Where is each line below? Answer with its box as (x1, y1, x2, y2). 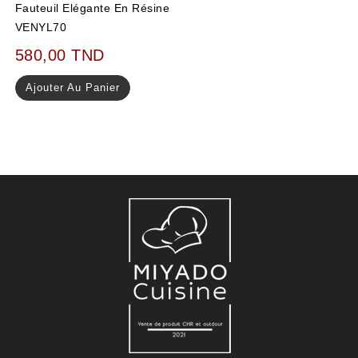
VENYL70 (14, 21, 67, 34)
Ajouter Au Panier (25, 82, 120, 94)
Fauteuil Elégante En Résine (14, 2, 170, 15)
